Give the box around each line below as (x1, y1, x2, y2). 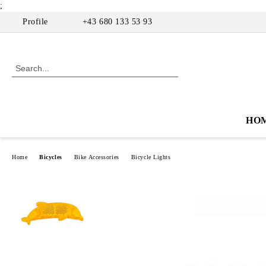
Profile (23, 17, 48, 26)
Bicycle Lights (131, 153, 171, 160)
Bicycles (39, 153, 62, 160)
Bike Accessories (74, 153, 119, 160)
